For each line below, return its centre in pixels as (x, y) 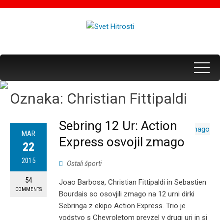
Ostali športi (84, 164)
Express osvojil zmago (122, 142)
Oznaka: (38, 99)
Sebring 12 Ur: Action (118, 126)
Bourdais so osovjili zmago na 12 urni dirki (127, 194)
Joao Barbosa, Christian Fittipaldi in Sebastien (133, 182)
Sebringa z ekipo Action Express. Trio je (122, 206)
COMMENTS (28, 190)
